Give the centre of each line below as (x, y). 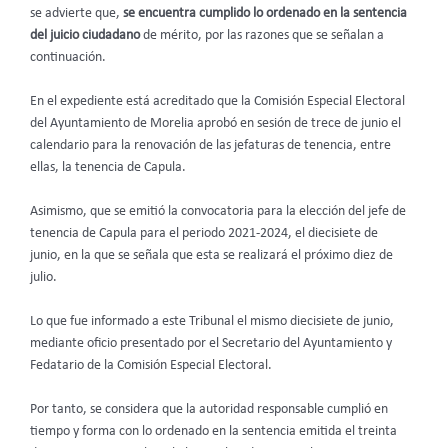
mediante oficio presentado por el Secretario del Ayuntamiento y (211, 343)
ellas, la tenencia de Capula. (108, 168)
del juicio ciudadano (85, 36)
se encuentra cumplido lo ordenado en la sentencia (265, 14)
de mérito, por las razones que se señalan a (262, 36)
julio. (43, 278)
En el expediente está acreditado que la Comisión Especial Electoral (217, 102)
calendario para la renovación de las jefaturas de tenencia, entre (210, 146)
